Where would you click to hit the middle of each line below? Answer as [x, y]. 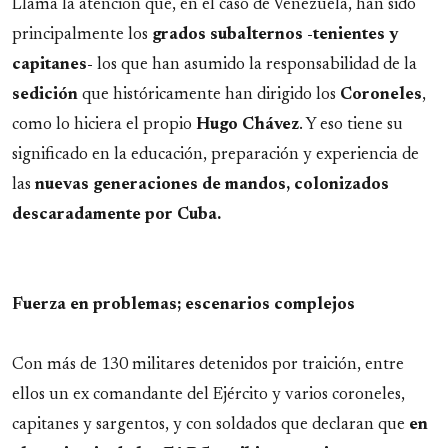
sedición [45, 95]
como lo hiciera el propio [104, 125]
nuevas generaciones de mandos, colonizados [212, 185]
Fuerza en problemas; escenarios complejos [183, 305]
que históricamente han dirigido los [209, 95]
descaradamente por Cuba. [116, 215]
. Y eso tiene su [351, 125]
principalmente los [82, 35]
